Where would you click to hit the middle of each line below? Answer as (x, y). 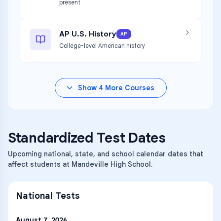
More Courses (129, 88)
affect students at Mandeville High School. (80, 164)
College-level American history (102, 46)
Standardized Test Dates (87, 138)
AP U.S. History (88, 34)
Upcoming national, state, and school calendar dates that (106, 154)
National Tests (48, 196)
